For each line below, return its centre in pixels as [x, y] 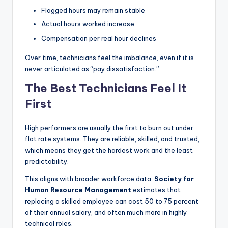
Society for [174, 178]
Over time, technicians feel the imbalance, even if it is [109, 57]
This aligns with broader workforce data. [90, 178]
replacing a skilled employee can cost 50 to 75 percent [112, 201]
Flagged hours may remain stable [93, 10]
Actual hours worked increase [88, 24]
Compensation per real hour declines [99, 38]
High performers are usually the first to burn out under [109, 127]
